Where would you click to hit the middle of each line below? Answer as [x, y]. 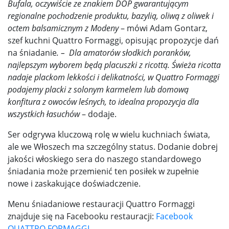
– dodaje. [99, 114]
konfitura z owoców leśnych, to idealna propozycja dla [103, 102]
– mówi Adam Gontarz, [164, 28]
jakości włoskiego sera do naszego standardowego [105, 159]
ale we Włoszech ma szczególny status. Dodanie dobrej [113, 147]
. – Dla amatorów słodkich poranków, [124, 53]
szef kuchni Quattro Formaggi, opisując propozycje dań [113, 41]
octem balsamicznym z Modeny [64, 28]
